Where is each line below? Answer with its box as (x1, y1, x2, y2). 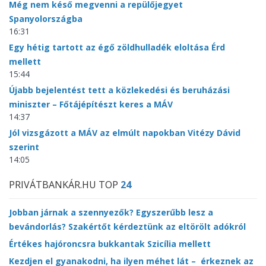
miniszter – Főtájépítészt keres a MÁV (9, 99, 173, 110)
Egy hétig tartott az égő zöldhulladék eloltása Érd (9, 42, 225, 53)
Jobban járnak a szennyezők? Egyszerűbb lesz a (9, 207, 213, 218)
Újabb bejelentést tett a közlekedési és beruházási (9, 84, 230, 96)
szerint (9, 141, 39, 153)
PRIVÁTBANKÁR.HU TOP (9, 178, 121, 192)
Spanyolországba (9, 13, 83, 25)
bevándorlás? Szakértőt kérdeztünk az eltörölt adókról (9, 221, 246, 233)
